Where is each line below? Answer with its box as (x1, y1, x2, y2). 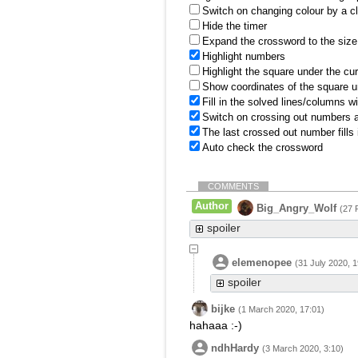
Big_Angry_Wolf (257, 202, 336, 214)
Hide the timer (202, 20, 267, 32)
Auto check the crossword (202, 141, 323, 153)
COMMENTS (208, 181, 259, 191)
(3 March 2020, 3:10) (262, 344, 344, 353)
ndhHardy (211, 342, 259, 354)
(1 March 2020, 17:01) (238, 304, 324, 314)
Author (195, 200, 229, 212)
